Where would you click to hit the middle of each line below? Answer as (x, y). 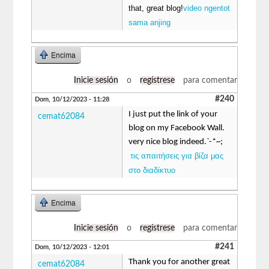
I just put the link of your (173, 114)
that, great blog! (156, 8)
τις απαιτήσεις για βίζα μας (177, 156)
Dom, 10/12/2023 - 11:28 (72, 99)
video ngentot (207, 8)
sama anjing (150, 22)
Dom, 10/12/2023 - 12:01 (72, 247)
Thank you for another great (180, 262)
